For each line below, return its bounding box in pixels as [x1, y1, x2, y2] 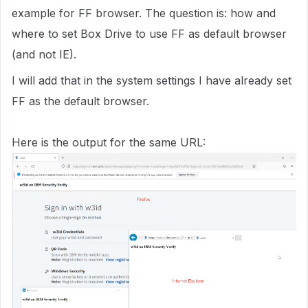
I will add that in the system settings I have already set [12, 73, 291, 87]
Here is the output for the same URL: [12, 135, 206, 149]
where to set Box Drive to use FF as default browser [12, 26, 287, 41]
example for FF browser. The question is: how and [12, 5, 276, 20]
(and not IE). [12, 47, 76, 61]
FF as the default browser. [12, 93, 149, 108]
